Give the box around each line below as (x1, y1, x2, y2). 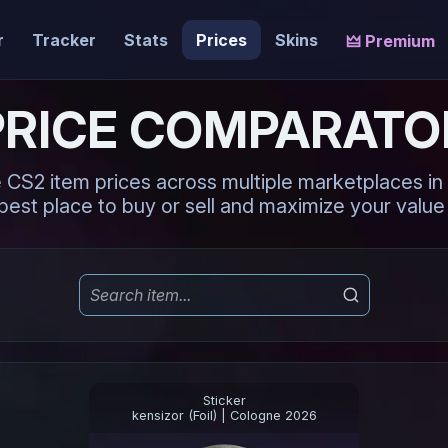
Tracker (31, 29, 96, 50)
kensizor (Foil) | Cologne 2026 (131, 408, 317, 423)
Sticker (202, 393, 246, 408)
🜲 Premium (345, 31, 435, 51)
